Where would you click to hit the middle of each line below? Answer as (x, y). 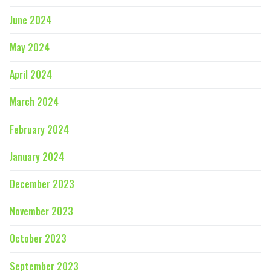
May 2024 (30, 47)
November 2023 (41, 211)
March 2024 (34, 102)
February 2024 (39, 129)
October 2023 (38, 239)
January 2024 (37, 156)
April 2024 (31, 75)
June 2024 (31, 20)
